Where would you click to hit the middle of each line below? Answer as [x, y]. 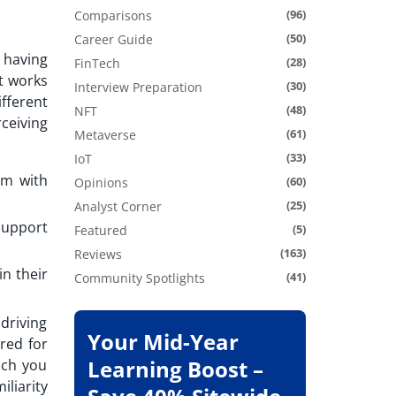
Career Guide [113, 40]
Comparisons [113, 16]
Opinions [101, 183]
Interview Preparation [138, 88]
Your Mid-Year [163, 342]
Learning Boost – [175, 369]
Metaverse [105, 135]
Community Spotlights [139, 278]
